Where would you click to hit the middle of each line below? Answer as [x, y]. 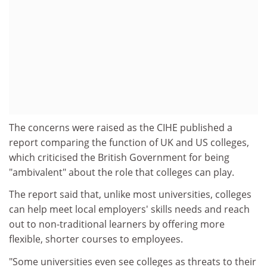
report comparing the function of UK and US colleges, [129, 142]
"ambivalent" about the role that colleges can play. [122, 172]
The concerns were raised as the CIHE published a [121, 127]
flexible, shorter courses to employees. [96, 239]
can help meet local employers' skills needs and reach [129, 209]
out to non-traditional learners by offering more [117, 224]
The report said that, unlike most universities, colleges [130, 194]
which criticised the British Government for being [119, 157]
